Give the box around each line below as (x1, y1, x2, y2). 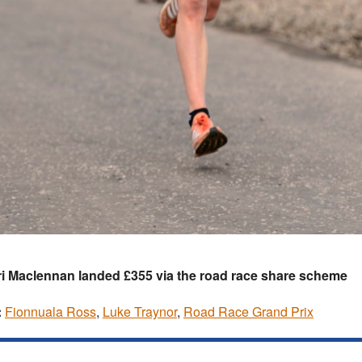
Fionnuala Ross (5, 302, 96, 322)
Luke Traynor (103, 302, 177, 322)
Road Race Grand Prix (183, 302, 314, 322)
